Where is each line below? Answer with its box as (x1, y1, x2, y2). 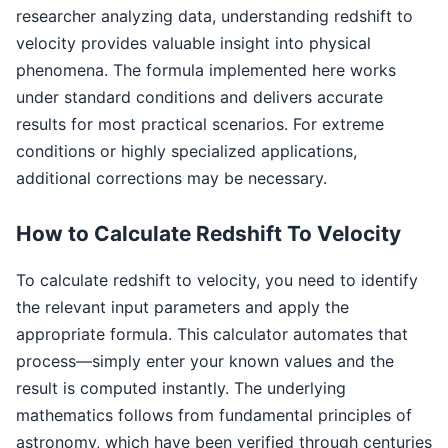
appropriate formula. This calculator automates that (16, 323, 408, 344)
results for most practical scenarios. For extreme (16, 113, 384, 134)
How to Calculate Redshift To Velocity (16, 220, 401, 246)
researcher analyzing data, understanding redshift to (16, 5, 413, 26)
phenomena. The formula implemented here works (16, 59, 396, 80)
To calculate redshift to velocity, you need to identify (16, 269, 418, 290)
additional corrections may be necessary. (16, 167, 327, 188)
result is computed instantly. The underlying (16, 377, 346, 398)
